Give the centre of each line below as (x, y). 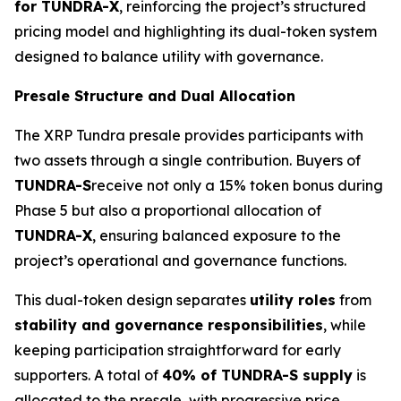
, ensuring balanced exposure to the (217, 235)
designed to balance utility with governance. (169, 56)
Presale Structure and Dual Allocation (155, 95)
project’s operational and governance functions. (180, 260)
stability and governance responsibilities (169, 324)
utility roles (293, 299)
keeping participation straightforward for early (178, 350)
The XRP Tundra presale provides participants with (189, 135)
